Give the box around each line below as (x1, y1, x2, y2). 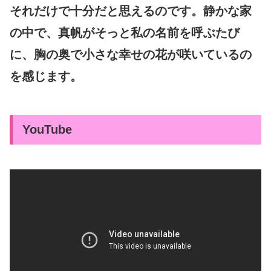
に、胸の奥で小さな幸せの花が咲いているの (10, 47, 252, 61)
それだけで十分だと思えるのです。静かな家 (10, 4, 252, 18)
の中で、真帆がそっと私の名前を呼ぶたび (10, 25, 240, 39)
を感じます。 (10, 69, 82, 83)
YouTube (22, 122, 72, 136)
